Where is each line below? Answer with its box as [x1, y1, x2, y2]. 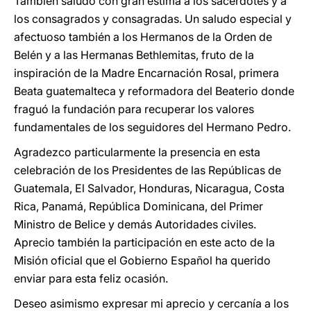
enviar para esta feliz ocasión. [14, 271, 168, 285]
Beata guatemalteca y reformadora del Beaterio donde [14, 84, 294, 98]
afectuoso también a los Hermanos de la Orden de [14, 30, 272, 44]
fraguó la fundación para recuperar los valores [14, 102, 254, 116]
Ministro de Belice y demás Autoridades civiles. [14, 217, 256, 231]
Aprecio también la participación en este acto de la [14, 235, 275, 249]
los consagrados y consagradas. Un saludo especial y [14, 12, 292, 26]
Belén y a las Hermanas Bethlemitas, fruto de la [14, 48, 254, 62]
